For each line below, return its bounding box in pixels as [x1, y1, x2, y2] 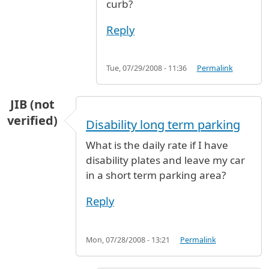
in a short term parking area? [86, 168, 226, 183]
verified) [7, 112, 58, 129]
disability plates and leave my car [86, 153, 245, 168]
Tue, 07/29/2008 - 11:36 [106, 63, 187, 74]
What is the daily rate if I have [86, 138, 228, 153]
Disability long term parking [86, 116, 240, 133]
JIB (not [10, 96, 55, 113]
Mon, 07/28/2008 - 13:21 [86, 234, 170, 245]
